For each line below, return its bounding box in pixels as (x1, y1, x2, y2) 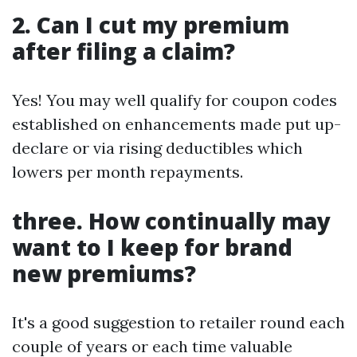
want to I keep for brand (12, 232, 292, 262)
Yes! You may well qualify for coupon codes (12, 90, 337, 110)
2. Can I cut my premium (12, 10, 289, 40)
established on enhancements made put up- (12, 114, 341, 134)
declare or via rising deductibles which (12, 138, 303, 158)
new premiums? (12, 258, 196, 288)
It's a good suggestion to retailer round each (12, 312, 345, 332)
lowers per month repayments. (12, 162, 243, 182)
